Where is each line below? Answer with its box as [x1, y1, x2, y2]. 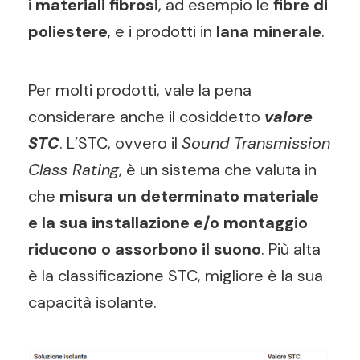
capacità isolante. [28, 292, 157, 313]
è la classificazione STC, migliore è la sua [28, 265, 323, 286]
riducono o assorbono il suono [28, 239, 261, 260]
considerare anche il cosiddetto [28, 106, 264, 127]
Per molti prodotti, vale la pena [28, 80, 252, 100]
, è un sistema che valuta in [119, 159, 317, 180]
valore [264, 106, 313, 127]
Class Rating [28, 159, 119, 180]
